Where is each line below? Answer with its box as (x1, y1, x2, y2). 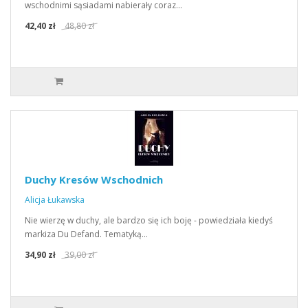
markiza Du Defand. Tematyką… (25, 228, 148, 240)
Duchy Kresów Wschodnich (25, 173, 163, 186)
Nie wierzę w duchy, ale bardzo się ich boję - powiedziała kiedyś (25, 214, 273, 226)
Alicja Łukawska (25, 194, 85, 206)
